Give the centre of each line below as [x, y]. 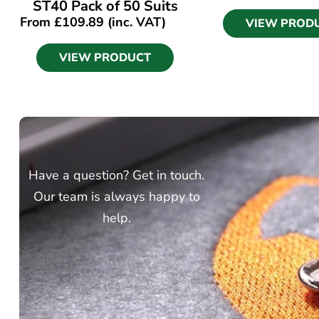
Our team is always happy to [116, 197]
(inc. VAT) [135, 22]
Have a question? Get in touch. [117, 176]
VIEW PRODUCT [105, 57]
